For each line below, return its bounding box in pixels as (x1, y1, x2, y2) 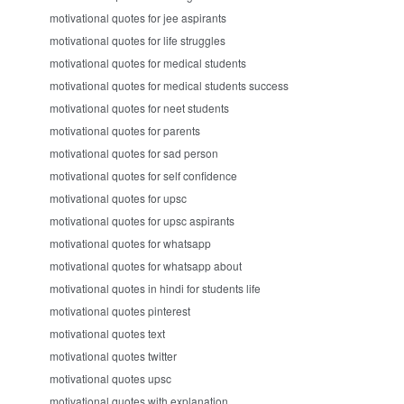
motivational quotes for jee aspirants (50, 10, 226, 25)
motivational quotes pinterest (50, 303, 190, 318)
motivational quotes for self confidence (50, 168, 237, 183)
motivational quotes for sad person (50, 145, 218, 161)
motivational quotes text (50, 326, 165, 341)
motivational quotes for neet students (50, 100, 229, 115)
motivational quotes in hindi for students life (50, 280, 261, 296)
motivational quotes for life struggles (50, 32, 225, 48)
